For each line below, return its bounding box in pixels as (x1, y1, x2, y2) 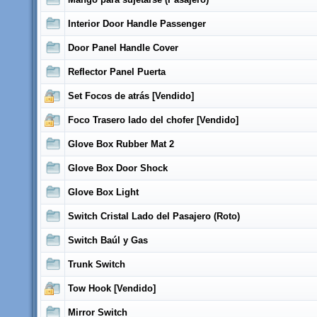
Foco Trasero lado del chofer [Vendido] (68, 115, 238, 125)
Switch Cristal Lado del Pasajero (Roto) (68, 211, 240, 221)
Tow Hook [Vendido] (68, 283, 156, 294)
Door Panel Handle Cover (68, 42, 178, 53)
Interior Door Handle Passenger (68, 18, 206, 29)
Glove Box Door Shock (68, 163, 168, 173)
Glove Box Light (68, 187, 139, 197)
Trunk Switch (68, 259, 125, 270)
